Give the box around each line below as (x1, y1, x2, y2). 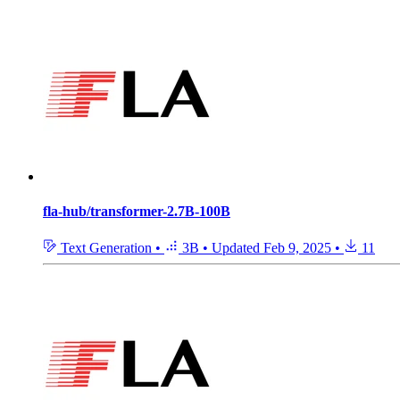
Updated (212, 240, 263, 256)
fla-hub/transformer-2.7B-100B (43, 203, 230, 219)
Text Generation (57, 240, 155, 256)
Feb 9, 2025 (263, 240, 331, 256)
